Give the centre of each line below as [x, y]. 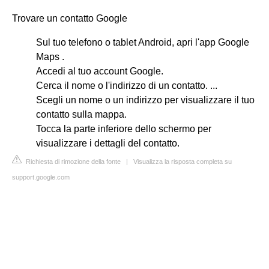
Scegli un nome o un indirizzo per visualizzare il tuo [145, 100]
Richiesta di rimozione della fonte [72, 161]
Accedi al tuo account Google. [100, 71]
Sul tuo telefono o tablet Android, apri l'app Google [143, 42]
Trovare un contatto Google [70, 18]
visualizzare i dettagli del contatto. [108, 143]
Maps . [50, 56]
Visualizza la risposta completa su [183, 161]
